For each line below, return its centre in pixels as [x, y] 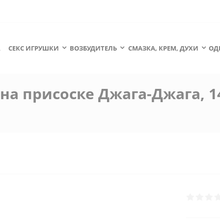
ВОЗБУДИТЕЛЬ [93, 48]
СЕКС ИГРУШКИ [34, 48]
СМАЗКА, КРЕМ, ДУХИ [163, 48]
